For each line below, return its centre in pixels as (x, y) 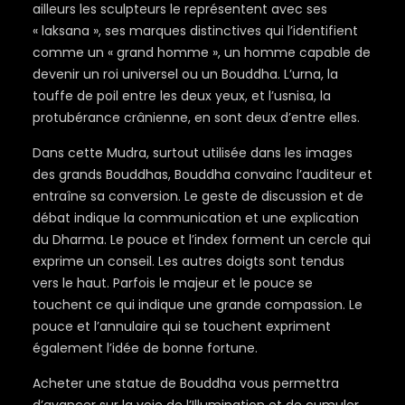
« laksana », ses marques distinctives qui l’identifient (195, 31)
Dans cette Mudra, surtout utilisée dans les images (192, 153)
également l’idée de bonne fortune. (145, 348)
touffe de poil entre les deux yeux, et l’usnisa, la (181, 96)
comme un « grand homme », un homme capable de (201, 53)
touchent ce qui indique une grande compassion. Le (197, 305)
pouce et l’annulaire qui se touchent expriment (181, 327)
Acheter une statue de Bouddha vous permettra (185, 384)
